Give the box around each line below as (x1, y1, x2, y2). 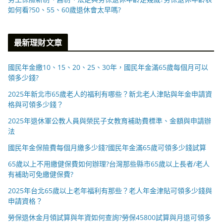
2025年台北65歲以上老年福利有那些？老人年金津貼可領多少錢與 (8, 185, 212, 195)
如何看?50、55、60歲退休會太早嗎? (8, 4, 121, 14)
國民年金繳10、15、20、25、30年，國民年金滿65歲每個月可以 (8, 62, 208, 72)
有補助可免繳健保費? (8, 169, 73, 179)
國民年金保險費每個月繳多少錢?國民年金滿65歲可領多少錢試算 (8, 142, 206, 152)
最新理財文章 (14, 37, 62, 48)
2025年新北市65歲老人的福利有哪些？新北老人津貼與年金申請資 (8, 89, 212, 99)
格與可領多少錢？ (8, 99, 63, 109)
